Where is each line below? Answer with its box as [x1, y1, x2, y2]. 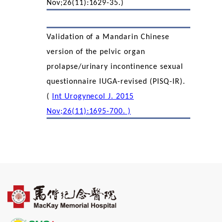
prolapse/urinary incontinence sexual [46, 63, 183, 71]
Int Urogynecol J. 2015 [52, 93, 134, 101]
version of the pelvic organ [46, 48, 145, 56]
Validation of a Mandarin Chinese [46, 33, 169, 41]
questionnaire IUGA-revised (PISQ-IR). [46, 78, 185, 86]
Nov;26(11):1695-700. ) [46, 108, 131, 115]
